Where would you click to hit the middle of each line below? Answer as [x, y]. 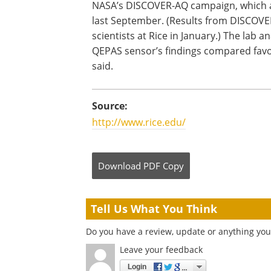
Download [119, 166]
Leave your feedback [161, 250]
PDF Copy [164, 166]
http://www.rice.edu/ [139, 122]
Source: [110, 106]
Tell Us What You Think [154, 209]
